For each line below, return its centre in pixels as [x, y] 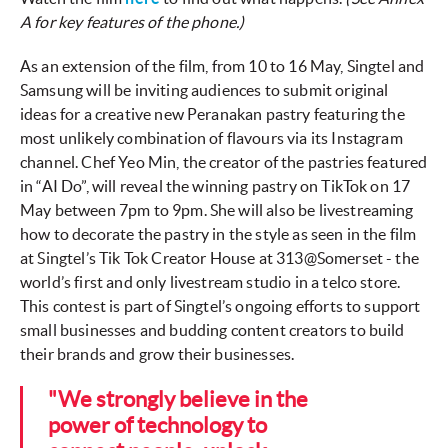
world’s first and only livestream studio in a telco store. [210, 282]
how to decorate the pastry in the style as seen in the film [218, 234]
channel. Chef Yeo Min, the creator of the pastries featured [224, 162]
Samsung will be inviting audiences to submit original [204, 90]
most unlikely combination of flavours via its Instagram [211, 138]
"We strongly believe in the [178, 399]
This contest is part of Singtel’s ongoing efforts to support [220, 306]
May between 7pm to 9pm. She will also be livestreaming [217, 210]
